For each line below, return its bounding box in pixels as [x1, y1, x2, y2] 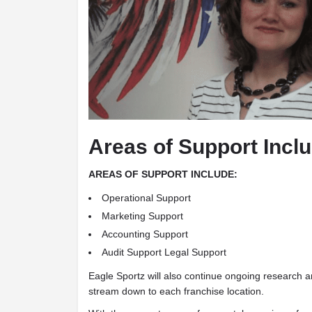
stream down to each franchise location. [88, 285, 264, 297]
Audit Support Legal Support [102, 246, 226, 258]
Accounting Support [102, 228, 188, 240]
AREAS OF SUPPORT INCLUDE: [88, 168, 237, 180]
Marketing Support [102, 210, 183, 221]
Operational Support [102, 192, 191, 203]
